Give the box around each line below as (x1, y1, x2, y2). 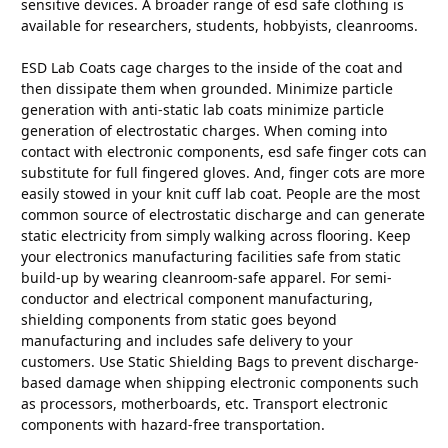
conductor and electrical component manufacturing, (21, 288, 373, 308)
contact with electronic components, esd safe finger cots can (21, 141, 427, 161)
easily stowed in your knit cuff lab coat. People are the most (21, 183, 420, 203)
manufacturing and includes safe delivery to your (21, 330, 353, 350)
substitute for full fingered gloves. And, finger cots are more (21, 162, 425, 182)
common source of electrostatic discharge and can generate (21, 204, 425, 224)
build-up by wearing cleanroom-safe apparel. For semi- (21, 267, 392, 287)
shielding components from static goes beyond (21, 309, 337, 329)
